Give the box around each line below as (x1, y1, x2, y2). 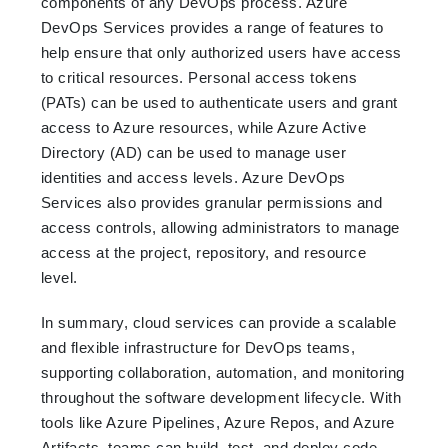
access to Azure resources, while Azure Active (40, 118, 367, 136)
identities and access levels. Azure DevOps (40, 168, 346, 186)
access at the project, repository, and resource (40, 243, 367, 261)
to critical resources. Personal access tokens (40, 68, 358, 86)
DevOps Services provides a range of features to (40, 18, 384, 36)
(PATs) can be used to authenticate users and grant (40, 93, 398, 111)
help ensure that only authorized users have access (40, 43, 402, 61)
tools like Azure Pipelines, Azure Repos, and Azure (40, 413, 395, 431)
